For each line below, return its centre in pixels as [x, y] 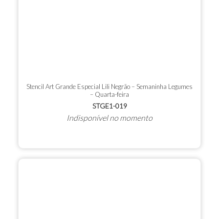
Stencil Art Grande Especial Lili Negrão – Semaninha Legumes [109, 87]
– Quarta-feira [109, 95]
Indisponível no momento [109, 118]
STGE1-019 [109, 106]
